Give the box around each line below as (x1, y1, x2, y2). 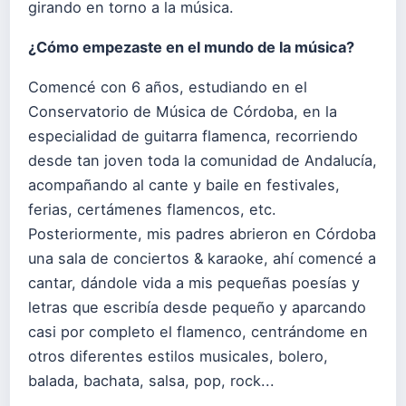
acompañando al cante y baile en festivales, (28, 176, 340, 194)
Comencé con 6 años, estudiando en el (28, 78, 307, 96)
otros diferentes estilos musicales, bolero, (28, 347, 328, 365)
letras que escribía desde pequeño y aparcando (28, 298, 366, 316)
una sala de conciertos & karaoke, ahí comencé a (28, 249, 376, 267)
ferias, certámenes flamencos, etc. (28, 200, 276, 218)
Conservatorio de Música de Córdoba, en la (28, 102, 337, 121)
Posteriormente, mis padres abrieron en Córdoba (28, 225, 376, 243)
